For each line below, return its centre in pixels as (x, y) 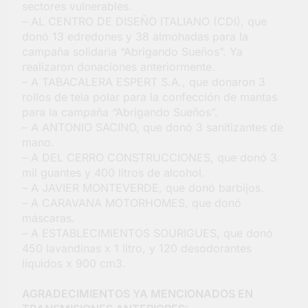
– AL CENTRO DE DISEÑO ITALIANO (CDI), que (144, 22)
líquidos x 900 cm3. (74, 264)
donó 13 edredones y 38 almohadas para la (135, 37)
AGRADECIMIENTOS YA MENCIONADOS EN (137, 294)
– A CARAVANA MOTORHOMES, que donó (132, 203)
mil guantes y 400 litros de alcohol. (113, 173)
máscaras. (48, 218)
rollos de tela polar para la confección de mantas (150, 97)
